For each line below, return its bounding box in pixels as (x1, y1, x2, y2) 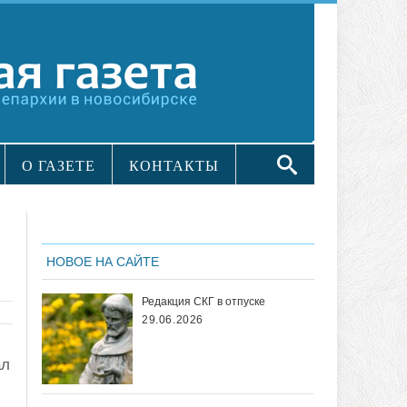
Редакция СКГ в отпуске (142, 295, 265, 309)
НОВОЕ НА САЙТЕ (46, 254, 159, 270)
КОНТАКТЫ (129, 158, 219, 174)
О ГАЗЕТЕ (22, 158, 95, 174)
